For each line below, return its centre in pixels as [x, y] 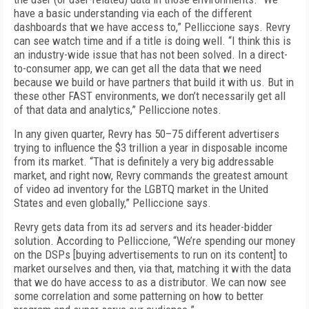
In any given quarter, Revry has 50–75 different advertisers [147, 134]
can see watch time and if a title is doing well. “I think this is [152, 41]
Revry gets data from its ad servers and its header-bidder [143, 227]
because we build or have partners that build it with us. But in [154, 82]
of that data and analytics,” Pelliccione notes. [118, 110]
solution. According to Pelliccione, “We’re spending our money [154, 241]
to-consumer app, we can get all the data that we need [138, 68]
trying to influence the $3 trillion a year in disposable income [151, 148]
